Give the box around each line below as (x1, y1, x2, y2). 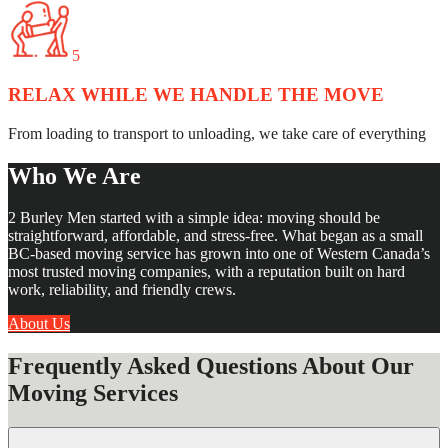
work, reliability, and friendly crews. (8, 281, 236, 299)
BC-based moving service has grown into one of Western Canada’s (8, 245, 430, 263)
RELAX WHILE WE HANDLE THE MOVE (8, 83, 384, 105)
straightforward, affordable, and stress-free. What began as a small (8, 227, 423, 245)
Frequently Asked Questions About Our (8, 353, 414, 380)
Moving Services (8, 380, 178, 407)
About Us (8, 315, 70, 333)
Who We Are (8, 162, 141, 189)
